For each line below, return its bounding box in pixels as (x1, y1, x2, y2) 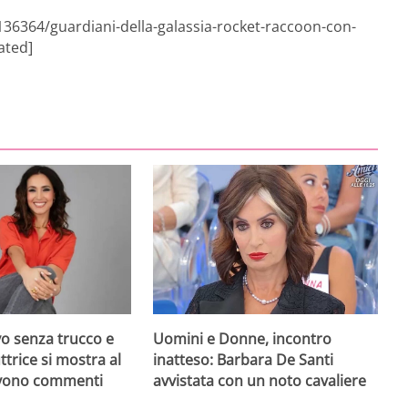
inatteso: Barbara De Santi (153, 349, 334, 370)
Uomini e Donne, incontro (153, 328, 332, 349)
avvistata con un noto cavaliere (153, 370, 367, 391)
